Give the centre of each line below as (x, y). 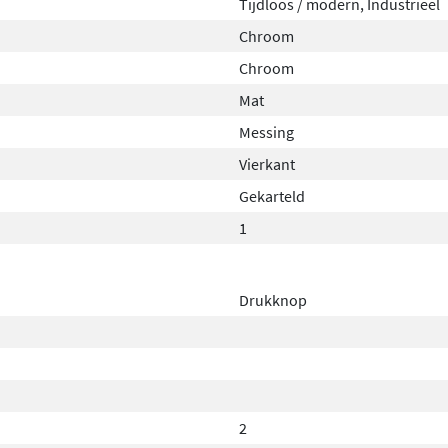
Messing (266, 131)
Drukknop (273, 299)
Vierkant (267, 163)
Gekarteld (272, 195)
